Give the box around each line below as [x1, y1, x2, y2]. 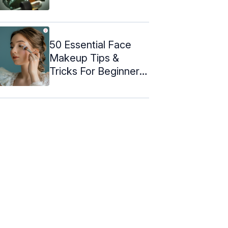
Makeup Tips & [49, 51, 119, 64]
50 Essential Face [49, 38, 131, 51]
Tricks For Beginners [49, 65, 145, 77]
